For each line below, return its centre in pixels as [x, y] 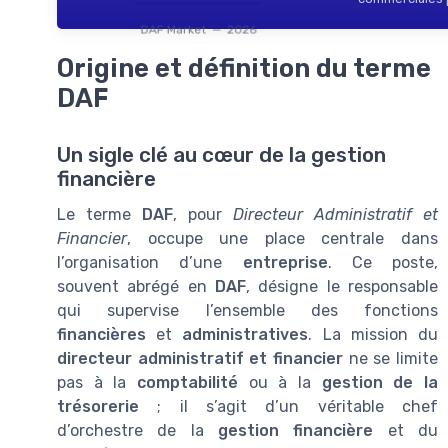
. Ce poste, [382, 262]
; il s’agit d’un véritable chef [288, 406]
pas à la [97, 382]
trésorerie [98, 406]
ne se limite [390, 358]
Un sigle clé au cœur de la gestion [221, 154]
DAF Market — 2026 [198, 29]
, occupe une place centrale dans [282, 238]
